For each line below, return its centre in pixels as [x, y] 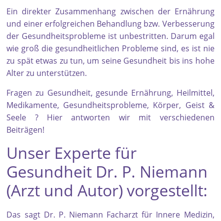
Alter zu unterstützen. [47, 73]
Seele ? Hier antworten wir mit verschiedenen [110, 118]
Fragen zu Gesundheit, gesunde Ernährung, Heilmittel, [110, 93]
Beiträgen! [26, 130]
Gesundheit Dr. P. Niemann [107, 172]
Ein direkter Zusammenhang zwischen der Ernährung [110, 12]
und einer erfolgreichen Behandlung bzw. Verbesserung [110, 24]
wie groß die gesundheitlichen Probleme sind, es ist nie [110, 49]
